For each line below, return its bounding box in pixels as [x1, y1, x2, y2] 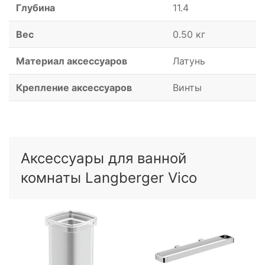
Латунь [173, 55, 205, 67]
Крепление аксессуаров [16, 82, 132, 94]
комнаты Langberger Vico [21, 169, 197, 187]
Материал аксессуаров [16, 55, 127, 67]
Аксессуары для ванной [21, 150, 186, 167]
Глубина [16, 2, 55, 14]
